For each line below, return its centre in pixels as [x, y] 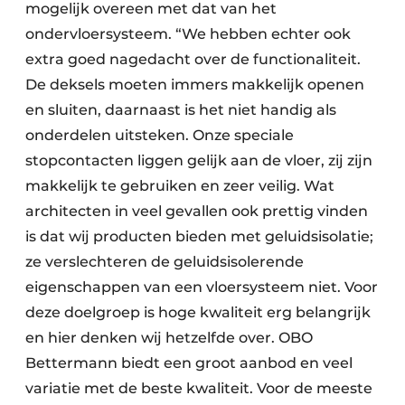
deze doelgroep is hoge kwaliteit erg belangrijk [198, 313]
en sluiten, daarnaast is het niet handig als [181, 110]
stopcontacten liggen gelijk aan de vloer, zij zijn [199, 161]
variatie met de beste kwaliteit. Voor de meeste [199, 389]
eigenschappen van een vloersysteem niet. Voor [202, 287]
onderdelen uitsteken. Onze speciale [160, 136]
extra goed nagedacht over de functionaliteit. [193, 60]
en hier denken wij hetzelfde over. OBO [169, 338]
